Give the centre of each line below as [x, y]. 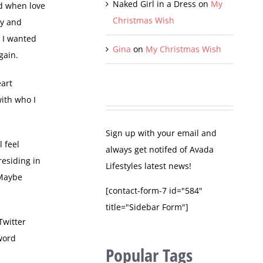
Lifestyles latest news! [148, 166]
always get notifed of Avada [159, 150]
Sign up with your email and [161, 133]
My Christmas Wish [183, 49]
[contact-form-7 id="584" [154, 191]
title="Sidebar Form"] [147, 207]
